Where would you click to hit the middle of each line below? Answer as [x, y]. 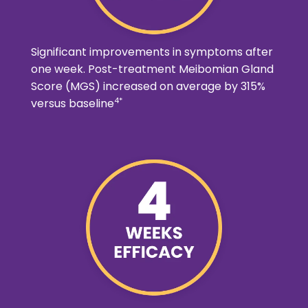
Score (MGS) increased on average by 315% [148, 86]
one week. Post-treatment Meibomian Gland [152, 69]
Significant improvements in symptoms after [152, 52]
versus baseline [72, 103]
